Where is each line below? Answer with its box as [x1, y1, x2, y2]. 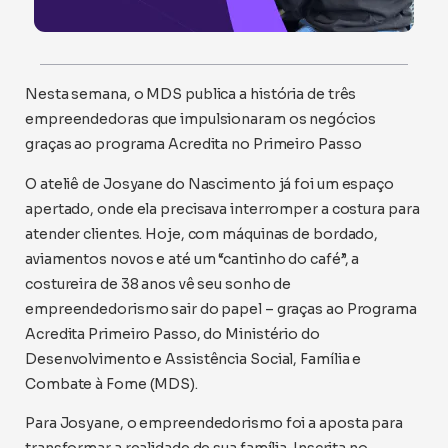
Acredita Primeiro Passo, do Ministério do [25, 324, 320, 343]
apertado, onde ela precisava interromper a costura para [25, 199, 420, 218]
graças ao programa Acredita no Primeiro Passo [25, 135, 362, 154]
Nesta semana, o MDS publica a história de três [25, 85, 357, 104]
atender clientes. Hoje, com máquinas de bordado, [25, 224, 379, 243]
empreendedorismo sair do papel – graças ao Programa [25, 299, 417, 318]
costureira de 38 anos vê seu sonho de [25, 274, 292, 293]
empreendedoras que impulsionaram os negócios [25, 110, 376, 129]
